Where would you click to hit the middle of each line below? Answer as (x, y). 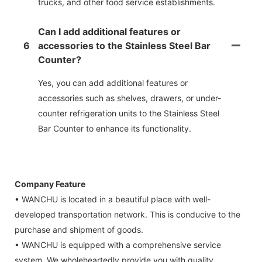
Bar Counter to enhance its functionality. (115, 129)
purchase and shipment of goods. (79, 230)
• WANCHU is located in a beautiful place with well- (113, 199)
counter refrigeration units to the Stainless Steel (129, 113)
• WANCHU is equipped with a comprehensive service (118, 245)
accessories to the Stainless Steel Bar (124, 46)
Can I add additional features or (109, 32)
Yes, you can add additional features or (113, 83)
